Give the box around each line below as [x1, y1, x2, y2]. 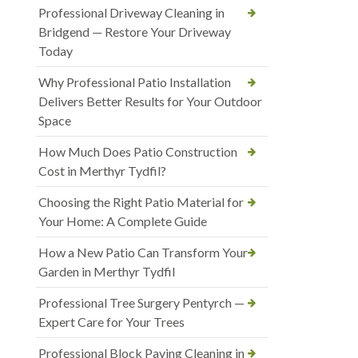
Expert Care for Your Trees [38, 314, 185, 330]
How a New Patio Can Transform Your [38, 245, 248, 261]
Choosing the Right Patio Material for [38, 194, 244, 210]
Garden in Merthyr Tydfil [38, 264, 175, 280]
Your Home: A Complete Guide [38, 213, 207, 229]
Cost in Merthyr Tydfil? [38, 163, 166, 179]
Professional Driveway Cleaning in [38, 5, 225, 21]
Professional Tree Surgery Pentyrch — [38, 295, 245, 311]
